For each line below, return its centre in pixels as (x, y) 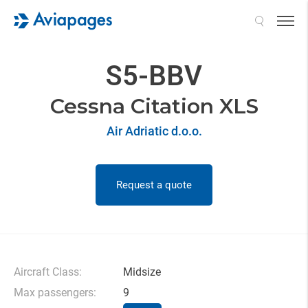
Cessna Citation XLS (154, 106)
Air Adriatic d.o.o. (154, 131)
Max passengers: (55, 293)
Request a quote (154, 185)
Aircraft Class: (48, 272)
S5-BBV (154, 76)
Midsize (142, 272)
